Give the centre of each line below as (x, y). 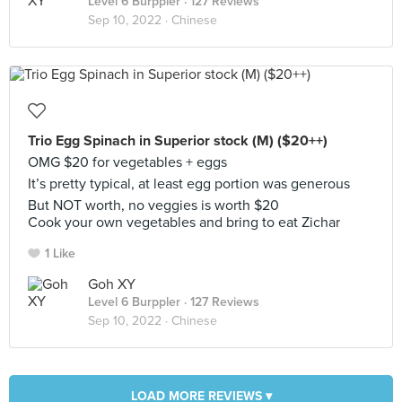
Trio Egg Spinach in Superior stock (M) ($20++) (178, 141)
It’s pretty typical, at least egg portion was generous (189, 184)
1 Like (60, 253)
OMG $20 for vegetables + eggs (127, 162)
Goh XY (112, 284)
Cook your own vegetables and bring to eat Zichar (184, 223)
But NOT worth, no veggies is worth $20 (153, 205)
